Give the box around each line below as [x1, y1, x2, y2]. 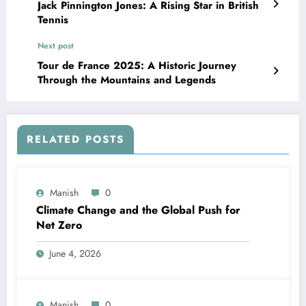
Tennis [38, 12, 68, 27]
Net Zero [36, 217, 82, 233]
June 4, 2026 [49, 246, 101, 260]
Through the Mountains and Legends [38, 72, 216, 87]
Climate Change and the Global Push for [36, 201, 240, 218]
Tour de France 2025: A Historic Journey [38, 57, 236, 73]
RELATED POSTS [27, 131, 124, 147]
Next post [38, 39, 74, 52]
